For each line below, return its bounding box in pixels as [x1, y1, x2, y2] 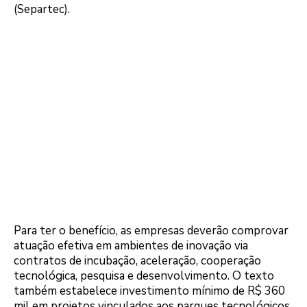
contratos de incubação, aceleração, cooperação [14, 253, 261, 269]
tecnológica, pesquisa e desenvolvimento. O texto [14, 268, 274, 284]
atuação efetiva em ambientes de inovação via [14, 238, 248, 254]
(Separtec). [14, 1, 70, 18]
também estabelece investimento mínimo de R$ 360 [14, 283, 285, 299]
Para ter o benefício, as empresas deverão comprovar [14, 223, 288, 239]
